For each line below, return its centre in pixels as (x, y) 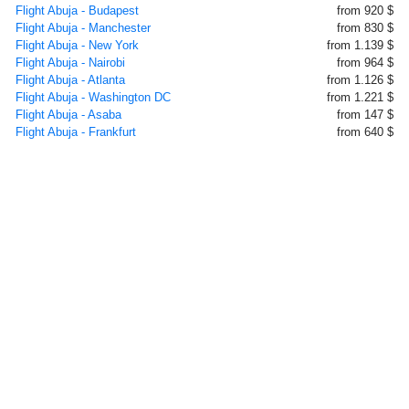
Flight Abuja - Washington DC (93, 97)
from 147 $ (365, 115)
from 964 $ (365, 63)
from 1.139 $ (360, 45)
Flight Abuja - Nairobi (70, 63)
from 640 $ (365, 132)
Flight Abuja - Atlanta (70, 80)
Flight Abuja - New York (77, 45)
